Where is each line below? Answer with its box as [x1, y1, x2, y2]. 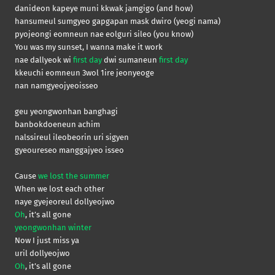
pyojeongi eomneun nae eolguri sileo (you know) [15, 29, 193, 39]
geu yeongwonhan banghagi [15, 106, 118, 116]
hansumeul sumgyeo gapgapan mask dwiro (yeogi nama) [15, 16, 220, 26]
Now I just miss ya [15, 235, 79, 245]
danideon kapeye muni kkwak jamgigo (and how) [15, 3, 193, 13]
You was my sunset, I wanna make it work [15, 42, 163, 52]
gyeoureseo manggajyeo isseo [15, 145, 124, 155]
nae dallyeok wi [15, 55, 73, 64]
